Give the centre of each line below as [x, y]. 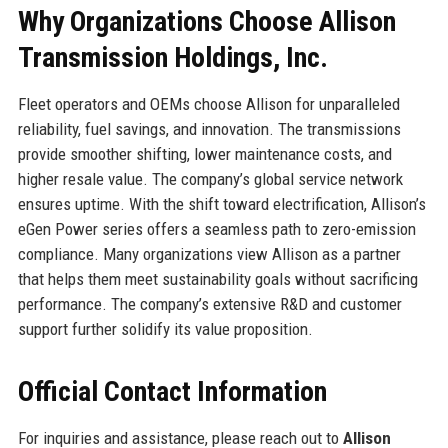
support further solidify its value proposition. [165, 329]
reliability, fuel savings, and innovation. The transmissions [209, 129]
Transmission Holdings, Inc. [172, 58]
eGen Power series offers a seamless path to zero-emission [216, 229]
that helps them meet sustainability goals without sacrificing [217, 279]
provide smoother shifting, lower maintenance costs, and [204, 154]
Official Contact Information [172, 392]
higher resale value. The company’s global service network [210, 179]
